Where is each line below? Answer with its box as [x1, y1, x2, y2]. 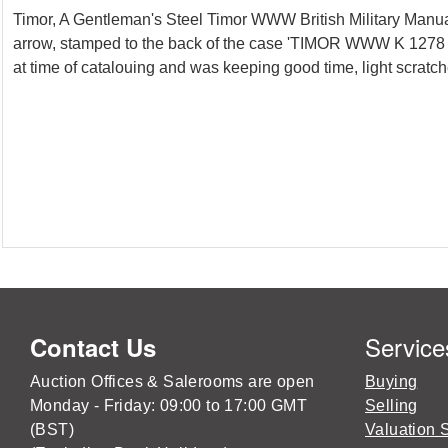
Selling [365, 397, 418, 414]
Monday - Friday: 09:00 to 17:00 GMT [30, 397, 307, 414]
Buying [365, 373, 418, 390]
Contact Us [30, 330, 156, 364]
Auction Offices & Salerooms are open [30, 373, 315, 390]
